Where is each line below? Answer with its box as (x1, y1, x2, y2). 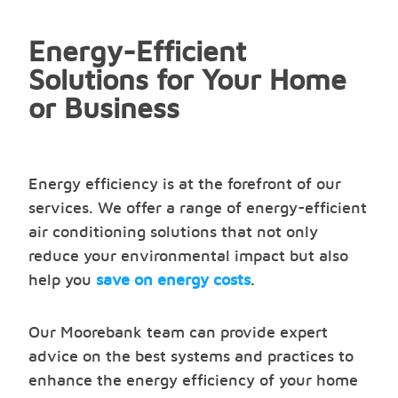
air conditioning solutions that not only (28, 224, 318, 241)
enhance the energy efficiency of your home (28, 372, 358, 389)
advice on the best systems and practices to (28, 348, 354, 365)
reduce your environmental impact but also (28, 248, 348, 265)
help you (28, 272, 96, 289)
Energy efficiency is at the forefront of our (28, 176, 341, 193)
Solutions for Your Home (28, 66, 346, 95)
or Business (28, 94, 179, 123)
